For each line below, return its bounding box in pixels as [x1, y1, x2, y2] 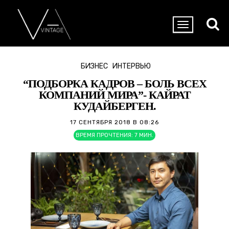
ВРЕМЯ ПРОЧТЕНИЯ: [76, 132, 133, 139]
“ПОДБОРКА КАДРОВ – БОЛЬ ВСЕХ [22, 77, 207, 90]
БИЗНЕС [81, 62, 108, 71]
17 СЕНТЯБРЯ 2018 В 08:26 [70, 119, 159, 126]
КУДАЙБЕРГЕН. [73, 100, 156, 112]
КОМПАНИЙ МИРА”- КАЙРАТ [38, 88, 191, 101]
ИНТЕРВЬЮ [112, 62, 151, 71]
